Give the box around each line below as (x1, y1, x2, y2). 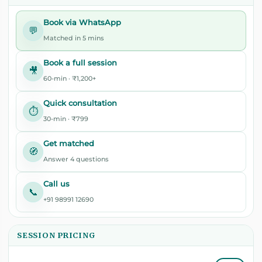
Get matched (43, 139, 94, 149)
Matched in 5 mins (43, 34, 104, 43)
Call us (43, 180, 70, 189)
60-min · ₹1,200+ (43, 74, 96, 83)
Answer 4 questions (43, 155, 109, 164)
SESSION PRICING (17, 230, 95, 240)
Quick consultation (43, 99, 117, 108)
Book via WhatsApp (43, 18, 121, 27)
